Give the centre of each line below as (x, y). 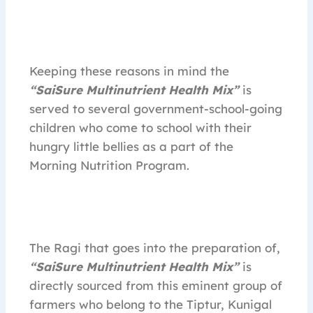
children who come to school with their (140, 128)
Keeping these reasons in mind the (129, 71)
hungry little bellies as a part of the (131, 147)
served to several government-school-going (156, 109)
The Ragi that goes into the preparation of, (155, 248)
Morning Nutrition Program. (109, 166)
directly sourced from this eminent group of (156, 286)
